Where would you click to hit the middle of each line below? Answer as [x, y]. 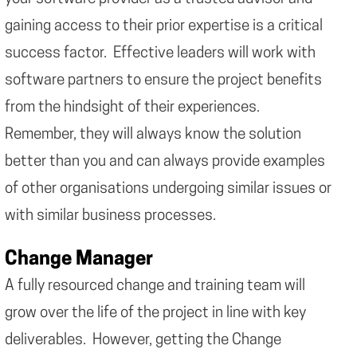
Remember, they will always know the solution [153, 135]
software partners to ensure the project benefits [163, 80]
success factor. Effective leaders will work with [160, 53]
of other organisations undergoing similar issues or [168, 189]
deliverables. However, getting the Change [143, 340]
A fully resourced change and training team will [155, 286]
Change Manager [79, 259]
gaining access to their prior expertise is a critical [164, 26]
